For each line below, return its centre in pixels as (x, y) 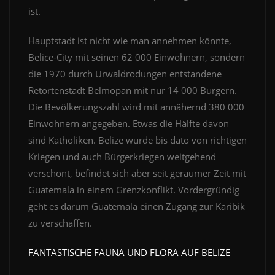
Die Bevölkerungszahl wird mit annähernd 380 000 (136, 107)
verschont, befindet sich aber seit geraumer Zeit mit (137, 173)
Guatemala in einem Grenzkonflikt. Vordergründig (134, 190)
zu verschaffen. (63, 223)
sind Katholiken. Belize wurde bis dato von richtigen (137, 140)
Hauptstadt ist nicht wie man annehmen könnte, (130, 41)
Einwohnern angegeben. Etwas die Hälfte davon (129, 124)
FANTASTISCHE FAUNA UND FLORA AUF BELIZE (129, 253)
